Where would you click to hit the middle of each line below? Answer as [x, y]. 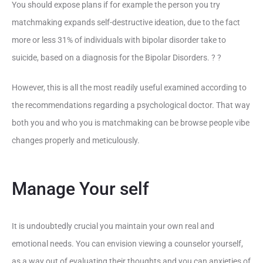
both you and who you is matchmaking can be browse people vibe [131, 123]
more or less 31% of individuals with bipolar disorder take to [119, 40]
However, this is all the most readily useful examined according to [129, 87]
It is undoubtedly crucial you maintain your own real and [113, 226]
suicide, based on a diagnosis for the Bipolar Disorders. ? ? [117, 58]
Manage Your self [80, 189]
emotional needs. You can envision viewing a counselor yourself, [127, 244]
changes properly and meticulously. [76, 140]
